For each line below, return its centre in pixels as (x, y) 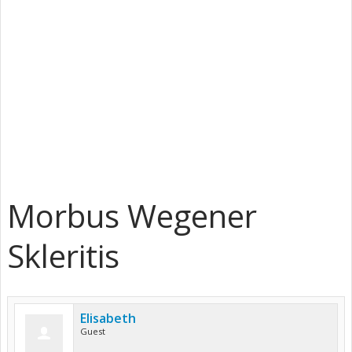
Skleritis (63, 256)
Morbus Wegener (132, 216)
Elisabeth (108, 318)
